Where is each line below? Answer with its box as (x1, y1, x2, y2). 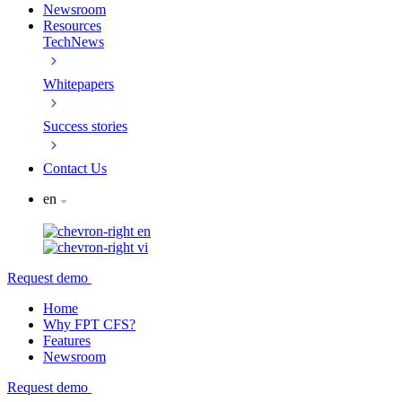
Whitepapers (43, 76, 114, 92)
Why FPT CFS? (43, 317, 135, 332)
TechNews (43, 34, 104, 49)
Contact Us (43, 161, 107, 176)
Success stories (43, 118, 127, 134)
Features (43, 333, 91, 348)
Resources (43, 18, 101, 33)
